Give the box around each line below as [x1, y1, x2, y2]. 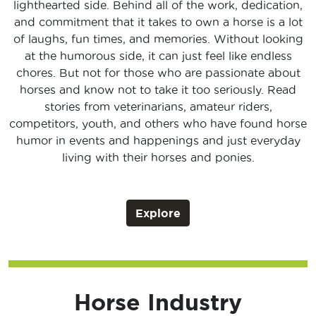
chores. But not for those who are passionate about [16, 66, 300, 80]
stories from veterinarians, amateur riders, [44, 100, 272, 114]
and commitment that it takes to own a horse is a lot [13, 16, 303, 29]
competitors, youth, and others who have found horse [9, 117, 307, 130]
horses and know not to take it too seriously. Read [20, 83, 296, 97]
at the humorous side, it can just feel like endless [24, 49, 292, 63]
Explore [135, 207, 181, 220]
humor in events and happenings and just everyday [16, 134, 300, 147]
